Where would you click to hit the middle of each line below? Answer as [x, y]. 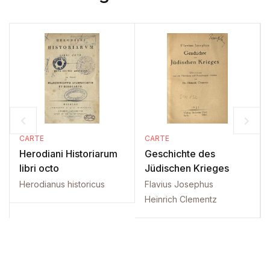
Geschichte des [180, 153]
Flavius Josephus [179, 184]
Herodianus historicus [62, 184]
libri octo [39, 168]
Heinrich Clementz [181, 199]
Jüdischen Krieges [187, 168]
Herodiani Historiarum [68, 153]
